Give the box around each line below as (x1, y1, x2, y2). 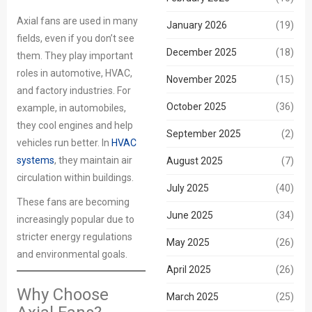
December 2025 (166, 46, 237, 58)
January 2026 (166, 19, 227, 31)
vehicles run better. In (17, 137, 111, 148)
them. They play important (17, 50, 133, 61)
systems (17, 155, 54, 166)
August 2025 (166, 155, 223, 166)
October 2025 (166, 100, 226, 112)
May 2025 (166, 236, 210, 248)
